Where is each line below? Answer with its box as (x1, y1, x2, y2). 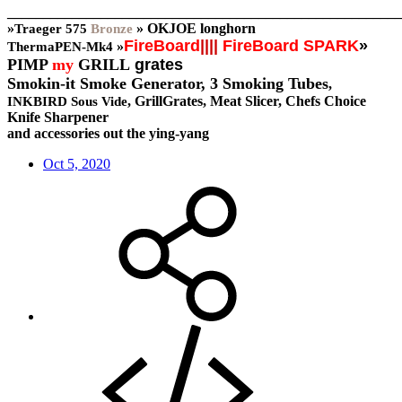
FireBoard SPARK (223, 37, 359, 56)
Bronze (91, 22, 133, 37)
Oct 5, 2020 (43, 156, 110, 172)
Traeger (14, 22, 62, 37)
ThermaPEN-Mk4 (7, 39, 113, 55)
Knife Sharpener (7, 109, 109, 126)
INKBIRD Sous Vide (7, 94, 127, 109)
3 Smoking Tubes (210, 74, 328, 93)
